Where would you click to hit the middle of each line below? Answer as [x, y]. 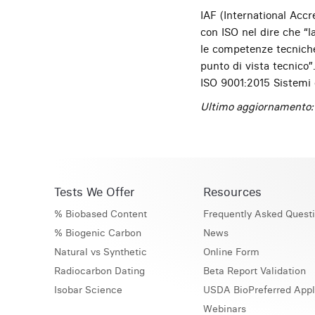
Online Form [231, 252]
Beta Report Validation [254, 271]
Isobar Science [88, 290]
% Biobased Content [101, 214]
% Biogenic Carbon [98, 233]
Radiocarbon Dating [99, 271]
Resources [232, 191]
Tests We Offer [95, 191]
